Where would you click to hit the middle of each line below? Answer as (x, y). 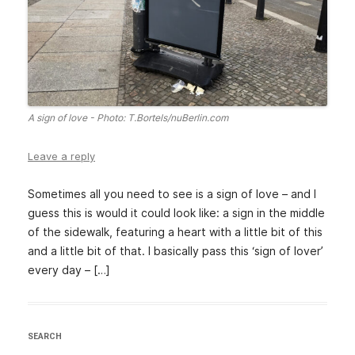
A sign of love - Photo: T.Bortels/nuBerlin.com (128, 118)
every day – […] (69, 270)
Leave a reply (61, 157)
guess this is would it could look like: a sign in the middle (176, 213)
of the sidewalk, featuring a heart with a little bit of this (175, 232)
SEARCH (45, 337)
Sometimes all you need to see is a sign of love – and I (172, 194)
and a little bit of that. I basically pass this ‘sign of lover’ (176, 251)
